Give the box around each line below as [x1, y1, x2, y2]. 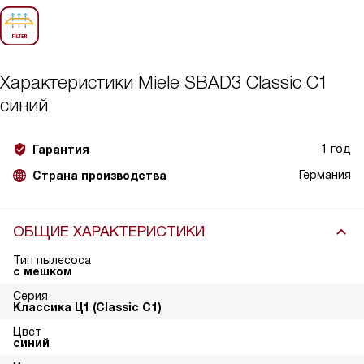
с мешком [13, 265, 72, 278]
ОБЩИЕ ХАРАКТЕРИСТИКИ [13, 223, 205, 240]
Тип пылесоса [13, 253, 91, 266]
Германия [299, 168, 351, 181]
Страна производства [32, 169, 167, 182]
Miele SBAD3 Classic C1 [138, 72, 328, 93]
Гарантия [32, 143, 89, 156]
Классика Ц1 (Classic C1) [13, 301, 162, 314]
